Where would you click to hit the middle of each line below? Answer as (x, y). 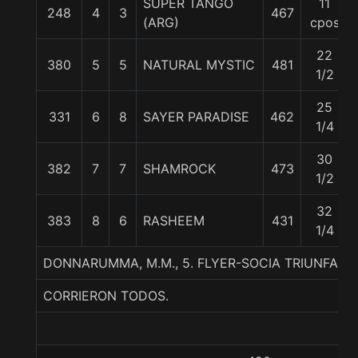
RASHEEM (174, 221)
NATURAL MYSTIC (199, 65)
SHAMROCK (179, 169)
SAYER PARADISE (196, 117)
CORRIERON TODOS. (106, 296)
